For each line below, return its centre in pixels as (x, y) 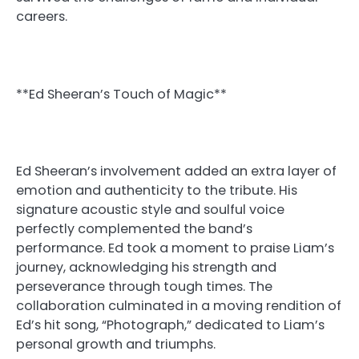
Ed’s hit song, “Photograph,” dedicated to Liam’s (170, 325)
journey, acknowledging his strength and (146, 267)
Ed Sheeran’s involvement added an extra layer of (176, 171)
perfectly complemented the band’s (134, 228)
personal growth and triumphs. (116, 344)
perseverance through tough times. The (144, 286)
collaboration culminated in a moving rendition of (179, 305)
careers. (42, 17)
